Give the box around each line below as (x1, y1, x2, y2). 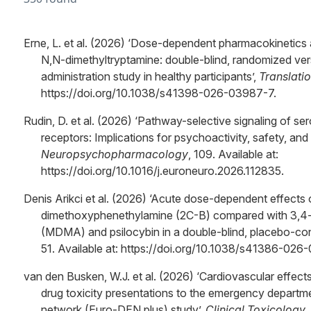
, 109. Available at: (188, 147, 278, 161)
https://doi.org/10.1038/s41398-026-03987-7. (41, 86, 276, 100)
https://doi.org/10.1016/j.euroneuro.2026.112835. (41, 164, 284, 178)
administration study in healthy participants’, (41, 69, 259, 83)
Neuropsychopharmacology (41, 147, 188, 161)
